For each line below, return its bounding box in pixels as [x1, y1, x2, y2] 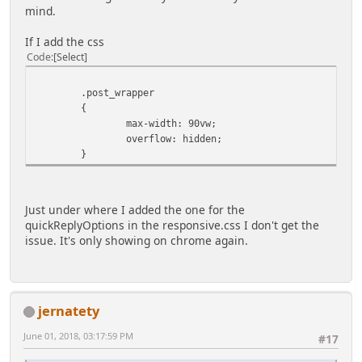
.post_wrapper [36, 86, 154, 99]
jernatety [38, 301, 99, 320]
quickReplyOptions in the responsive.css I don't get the [25, 217, 319, 233]
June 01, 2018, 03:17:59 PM [23, 329, 133, 342]
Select [57, 49, 84, 64]
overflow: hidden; [36, 132, 222, 145]
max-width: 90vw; [36, 116, 217, 129]
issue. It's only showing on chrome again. [25, 232, 248, 248]
